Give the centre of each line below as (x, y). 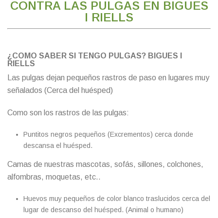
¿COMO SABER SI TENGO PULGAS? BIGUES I (95, 55)
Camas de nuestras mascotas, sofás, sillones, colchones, (105, 164)
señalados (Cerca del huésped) (60, 90)
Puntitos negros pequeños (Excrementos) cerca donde (108, 134)
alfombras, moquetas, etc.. (54, 177)
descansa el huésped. (58, 145)
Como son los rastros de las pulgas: (68, 112)
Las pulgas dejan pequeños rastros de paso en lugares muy (108, 77)
